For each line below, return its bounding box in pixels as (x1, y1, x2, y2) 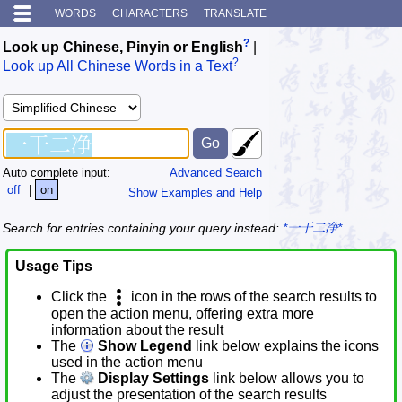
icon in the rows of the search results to (127, 289, 377, 305)
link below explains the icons (192, 338, 379, 354)
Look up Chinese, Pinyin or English (3, 39, 243, 56)
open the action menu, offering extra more (51, 306, 314, 322)
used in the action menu (51, 354, 203, 371)
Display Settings (94, 371, 209, 387)
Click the (51, 289, 110, 305)
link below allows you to (209, 371, 364, 387)
